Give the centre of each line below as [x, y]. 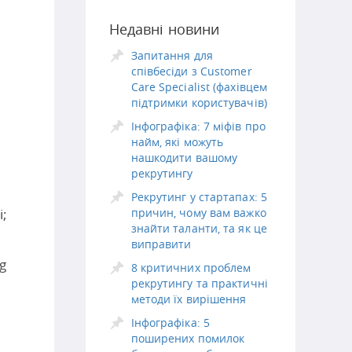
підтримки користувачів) [199, 103]
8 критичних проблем [191, 268]
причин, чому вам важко [198, 213]
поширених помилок [188, 338]
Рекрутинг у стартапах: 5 [199, 197]
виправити [161, 244]
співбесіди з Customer [191, 71]
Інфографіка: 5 [170, 323]
